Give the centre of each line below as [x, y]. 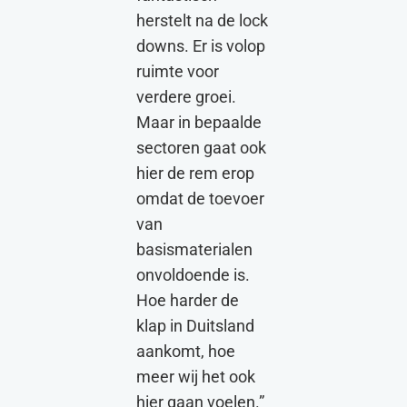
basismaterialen [194, 249]
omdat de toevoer [200, 199]
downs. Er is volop [201, 46]
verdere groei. [186, 97]
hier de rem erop [195, 173]
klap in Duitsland [195, 326]
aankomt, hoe [186, 351]
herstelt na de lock [202, 20]
